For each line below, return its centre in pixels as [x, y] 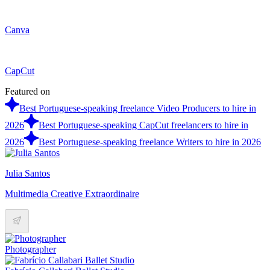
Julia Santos [27, 174]
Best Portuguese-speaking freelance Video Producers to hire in [138, 108]
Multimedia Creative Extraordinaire [72, 194]
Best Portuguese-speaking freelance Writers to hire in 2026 [150, 142]
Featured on [27, 92]
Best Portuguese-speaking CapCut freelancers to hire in [143, 125]
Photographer [30, 250]
